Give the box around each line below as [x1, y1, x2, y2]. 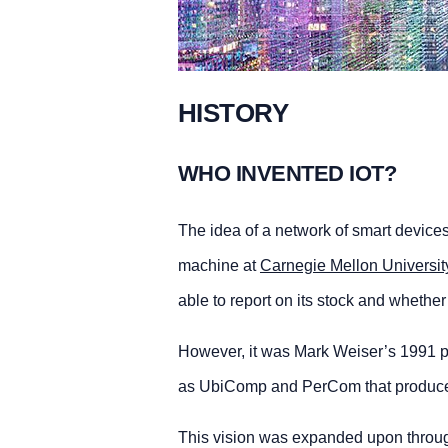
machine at [177, 256, 260, 274]
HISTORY [177, 97, 289, 128]
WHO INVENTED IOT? [177, 160, 397, 186]
